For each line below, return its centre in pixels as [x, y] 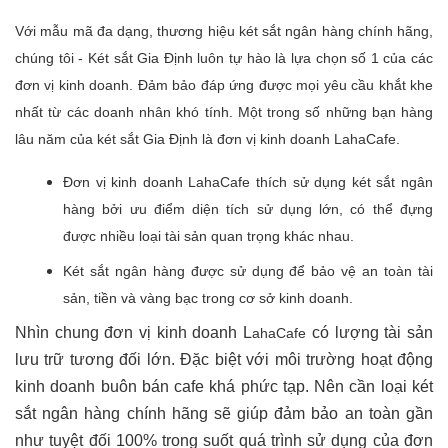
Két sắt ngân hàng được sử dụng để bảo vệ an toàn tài [248, 270]
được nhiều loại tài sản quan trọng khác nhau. [208, 235]
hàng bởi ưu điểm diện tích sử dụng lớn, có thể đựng [248, 208]
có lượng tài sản [372, 332]
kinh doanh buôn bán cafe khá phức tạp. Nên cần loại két [224, 386]
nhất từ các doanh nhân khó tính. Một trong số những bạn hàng [224, 111]
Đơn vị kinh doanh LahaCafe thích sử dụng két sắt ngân [248, 181]
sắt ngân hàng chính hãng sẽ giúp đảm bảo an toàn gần [224, 413]
